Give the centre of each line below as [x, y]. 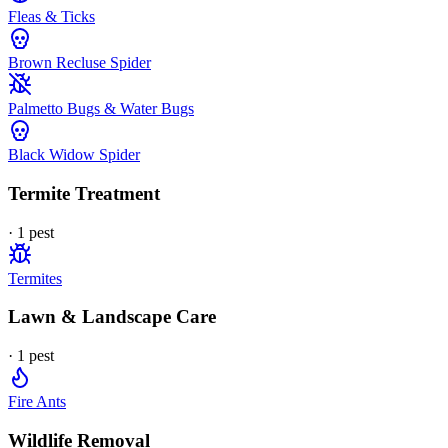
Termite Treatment [84, 194]
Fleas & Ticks [51, 17]
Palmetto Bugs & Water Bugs [101, 109]
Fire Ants [37, 402]
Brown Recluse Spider [79, 63]
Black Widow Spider [74, 155]
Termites [35, 278]
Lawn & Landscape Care [112, 317]
